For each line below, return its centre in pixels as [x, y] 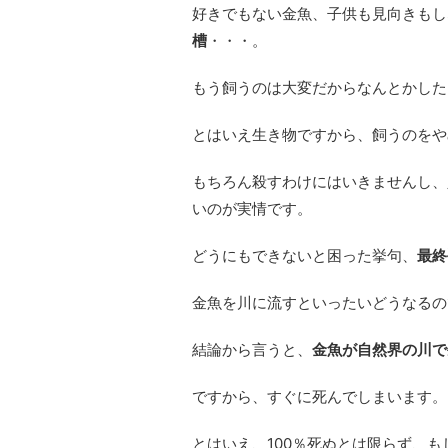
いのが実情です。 [252, 208]
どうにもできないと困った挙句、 [304, 255]
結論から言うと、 [252, 349]
